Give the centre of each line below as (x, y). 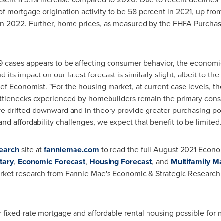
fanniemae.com (71, 150)
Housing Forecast (120, 162)
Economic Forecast (51, 162)
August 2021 (175, 150)
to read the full (126, 150)
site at (31, 150)
